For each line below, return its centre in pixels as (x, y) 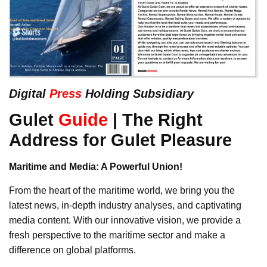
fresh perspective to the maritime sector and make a (117, 235)
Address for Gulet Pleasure (120, 140)
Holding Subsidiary (138, 94)
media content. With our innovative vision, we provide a (125, 221)
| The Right (155, 120)
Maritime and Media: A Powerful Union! (96, 167)
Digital (29, 94)
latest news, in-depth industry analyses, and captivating (125, 206)
